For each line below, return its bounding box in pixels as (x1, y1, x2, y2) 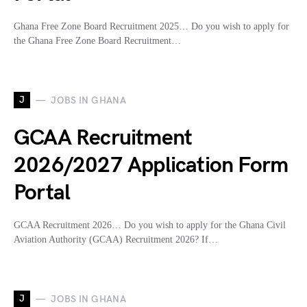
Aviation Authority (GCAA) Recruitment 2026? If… (14, 234, 218, 245)
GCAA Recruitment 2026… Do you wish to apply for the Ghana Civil (14, 220, 286, 230)
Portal (14, 180, 71, 206)
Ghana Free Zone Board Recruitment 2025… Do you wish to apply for (14, 21, 289, 32)
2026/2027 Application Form (14, 152, 288, 179)
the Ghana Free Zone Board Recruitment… (14, 36, 181, 46)
